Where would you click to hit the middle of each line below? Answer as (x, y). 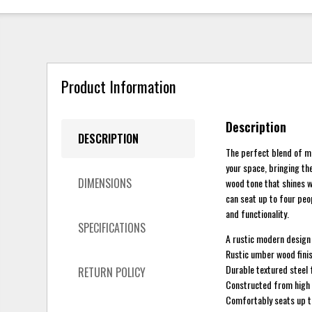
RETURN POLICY (112, 272)
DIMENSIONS (105, 183)
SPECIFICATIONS (112, 227)
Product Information (119, 86)
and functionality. (258, 213)
